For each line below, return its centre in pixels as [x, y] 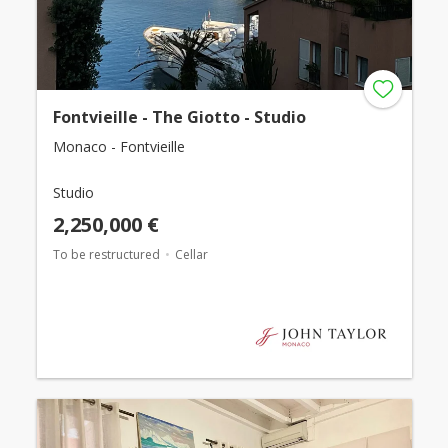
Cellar [191, 255]
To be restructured [106, 255]
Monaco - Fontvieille [118, 147]
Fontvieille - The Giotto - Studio [179, 117]
